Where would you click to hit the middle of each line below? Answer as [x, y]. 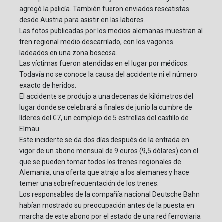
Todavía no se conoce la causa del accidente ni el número [108, 75]
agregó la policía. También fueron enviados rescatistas [104, 9]
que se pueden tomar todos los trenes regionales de [100, 162]
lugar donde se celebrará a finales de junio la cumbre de [106, 107]
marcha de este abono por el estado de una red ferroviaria [110, 216]
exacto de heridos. [48, 85]
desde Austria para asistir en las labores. [82, 20]
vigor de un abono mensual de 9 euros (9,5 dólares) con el [109, 151]
